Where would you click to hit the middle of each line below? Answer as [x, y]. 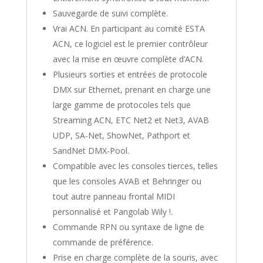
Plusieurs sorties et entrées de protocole [130, 74]
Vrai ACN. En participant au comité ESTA [129, 28]
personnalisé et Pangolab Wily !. [112, 211]
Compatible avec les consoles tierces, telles [135, 166]
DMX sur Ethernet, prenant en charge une [131, 89]
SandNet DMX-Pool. [91, 150]
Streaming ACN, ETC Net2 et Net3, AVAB [131, 120]
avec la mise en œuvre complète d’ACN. [128, 59]
